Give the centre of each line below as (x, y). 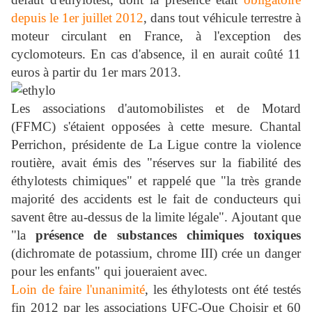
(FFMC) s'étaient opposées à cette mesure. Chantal (156, 126)
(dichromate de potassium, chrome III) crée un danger (156, 253)
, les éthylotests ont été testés (223, 289)
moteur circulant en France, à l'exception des (156, 36)
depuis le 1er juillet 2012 (77, 17)
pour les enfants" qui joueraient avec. (109, 271)
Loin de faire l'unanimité (78, 289)
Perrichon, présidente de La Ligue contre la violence (156, 144)
